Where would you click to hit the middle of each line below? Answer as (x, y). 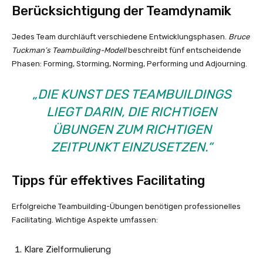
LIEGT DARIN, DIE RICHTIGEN (131, 112)
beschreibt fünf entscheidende (184, 50)
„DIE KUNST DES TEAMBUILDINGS (131, 94)
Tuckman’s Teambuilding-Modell (69, 50)
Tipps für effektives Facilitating (108, 180)
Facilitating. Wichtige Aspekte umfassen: (85, 220)
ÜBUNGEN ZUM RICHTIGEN (131, 129)
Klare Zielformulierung (68, 249)
